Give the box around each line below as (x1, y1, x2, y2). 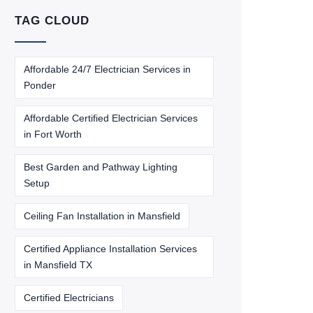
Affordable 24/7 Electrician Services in (24, 64, 191, 75)
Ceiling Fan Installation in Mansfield (24, 210, 180, 221)
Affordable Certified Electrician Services (24, 112, 198, 124)
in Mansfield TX (24, 259, 92, 270)
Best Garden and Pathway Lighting (24, 161, 177, 173)
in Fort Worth (24, 129, 82, 140)
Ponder (24, 80, 56, 91)
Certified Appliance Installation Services (24, 243, 197, 254)
